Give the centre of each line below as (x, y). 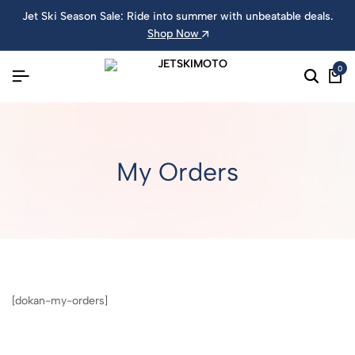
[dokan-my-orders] (60, 301)
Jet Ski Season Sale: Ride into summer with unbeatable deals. (177, 16)
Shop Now (174, 34)
